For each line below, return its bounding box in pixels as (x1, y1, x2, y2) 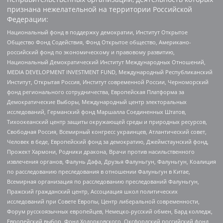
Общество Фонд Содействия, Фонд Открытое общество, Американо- (7, 38, 191, 46)
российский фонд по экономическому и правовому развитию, (7, 48, 175, 56)
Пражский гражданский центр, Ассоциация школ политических (7, 187, 178, 195)
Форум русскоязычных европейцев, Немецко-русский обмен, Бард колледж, (7, 207, 213, 215)
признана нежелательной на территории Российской (7, 4, 192, 14)
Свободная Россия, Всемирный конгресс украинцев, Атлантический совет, (7, 127, 207, 135)
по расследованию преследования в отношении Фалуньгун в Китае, (7, 167, 190, 175)
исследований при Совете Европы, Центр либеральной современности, (7, 197, 200, 205)
